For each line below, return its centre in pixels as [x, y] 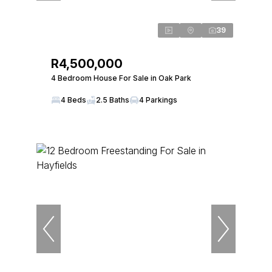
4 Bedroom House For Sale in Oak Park [121, 78]
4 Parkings [158, 100]
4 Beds [73, 100]
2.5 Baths [113, 100]
